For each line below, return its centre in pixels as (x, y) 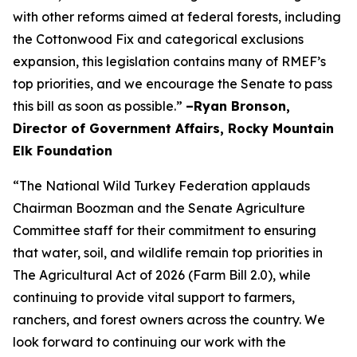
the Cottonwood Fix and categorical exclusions (158, 39)
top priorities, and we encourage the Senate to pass (173, 84)
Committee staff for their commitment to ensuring (165, 230)
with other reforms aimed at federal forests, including (177, 17)
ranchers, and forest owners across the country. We (169, 320)
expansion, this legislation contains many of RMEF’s (169, 61)
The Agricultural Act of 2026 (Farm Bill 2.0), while (162, 275)
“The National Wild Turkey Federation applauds (161, 186)
